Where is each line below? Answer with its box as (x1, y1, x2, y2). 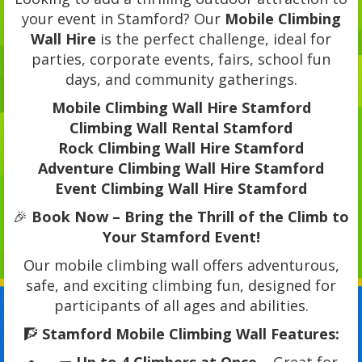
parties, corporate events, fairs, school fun (32, 49, 330, 69)
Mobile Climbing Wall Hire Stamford (51, 98, 311, 118)
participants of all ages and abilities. (53, 296, 309, 316)
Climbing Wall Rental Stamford (69, 118, 293, 138)
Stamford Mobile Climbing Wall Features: (41, 324, 339, 344)
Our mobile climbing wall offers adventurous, (23, 255, 339, 276)
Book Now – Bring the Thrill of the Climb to (32, 207, 349, 227)
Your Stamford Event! (102, 227, 260, 247)
